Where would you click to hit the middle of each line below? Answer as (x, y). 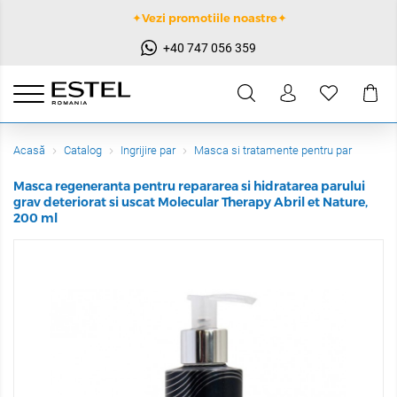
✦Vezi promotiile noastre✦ (210, 18)
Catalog (83, 150)
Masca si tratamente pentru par (273, 150)
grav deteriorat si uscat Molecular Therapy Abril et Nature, (191, 202)
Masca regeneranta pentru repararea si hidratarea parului (189, 186)
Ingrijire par (148, 150)
